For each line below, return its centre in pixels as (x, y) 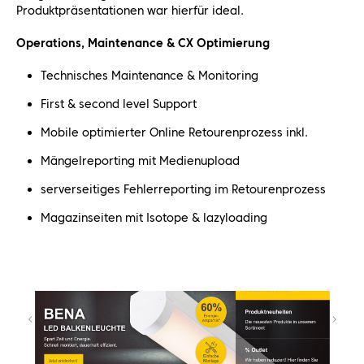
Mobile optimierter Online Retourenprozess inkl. (174, 132)
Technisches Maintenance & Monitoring (149, 76)
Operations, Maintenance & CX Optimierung (143, 43)
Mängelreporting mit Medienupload (140, 161)
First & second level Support (119, 104)
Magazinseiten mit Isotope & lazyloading (154, 218)
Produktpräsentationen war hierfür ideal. (130, 11)
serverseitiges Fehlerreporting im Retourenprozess (183, 189)
